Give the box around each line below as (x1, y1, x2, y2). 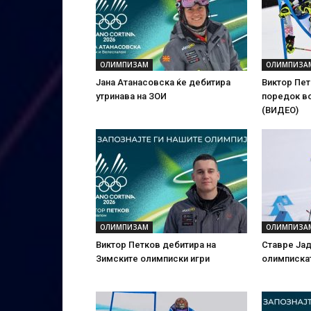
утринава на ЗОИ (96, 91, 167, 101)
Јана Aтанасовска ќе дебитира (96, 77, 230, 87)
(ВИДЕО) (262, 105, 299, 115)
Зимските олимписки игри (96, 253, 210, 264)
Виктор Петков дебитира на (96, 239, 216, 250)
